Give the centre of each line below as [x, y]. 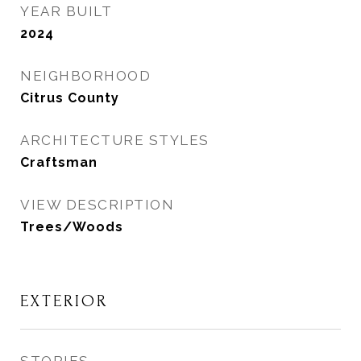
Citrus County [70, 98]
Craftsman [59, 162]
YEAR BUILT [66, 11]
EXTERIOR [64, 301]
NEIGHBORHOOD [85, 76]
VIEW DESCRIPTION [97, 205]
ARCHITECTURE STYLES [115, 140]
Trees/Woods [72, 227]
